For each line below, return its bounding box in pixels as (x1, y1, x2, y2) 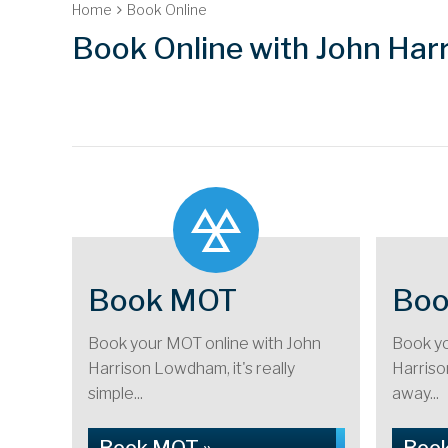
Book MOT (88, 282, 237, 318)
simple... (88, 384, 143, 403)
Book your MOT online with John (88, 334, 321, 353)
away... (392, 384, 439, 403)
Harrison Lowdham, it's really (88, 359, 295, 378)
